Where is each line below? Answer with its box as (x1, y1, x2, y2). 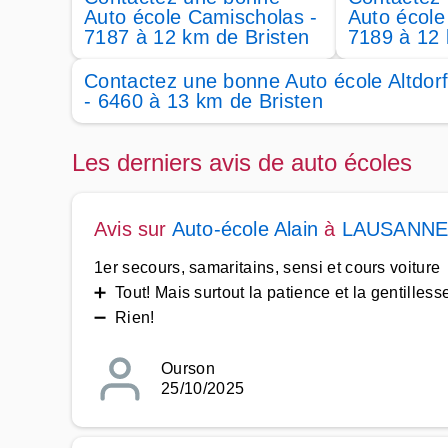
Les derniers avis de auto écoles (72, 149, 412, 176)
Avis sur (94, 218, 172, 240)
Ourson (161, 360, 215, 377)
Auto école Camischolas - (84, 6, 318, 28)
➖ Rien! (94, 309, 155, 326)
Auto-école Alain (171, 218, 319, 240)
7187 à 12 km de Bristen (84, 26, 310, 48)
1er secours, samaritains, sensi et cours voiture (94, 259, 441, 276)
